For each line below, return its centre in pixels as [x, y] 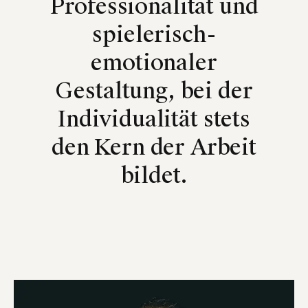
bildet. [154, 176]
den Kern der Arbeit [154, 147]
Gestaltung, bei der [154, 91]
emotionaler [154, 63]
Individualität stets [154, 119]
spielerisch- [154, 35]
